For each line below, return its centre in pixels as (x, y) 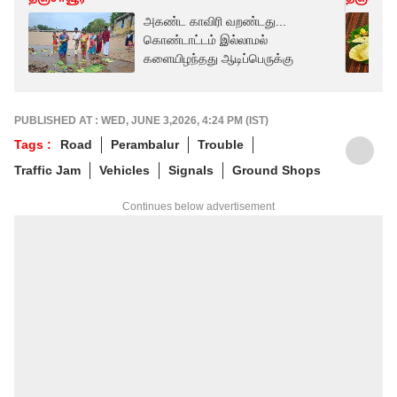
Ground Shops (276, 170)
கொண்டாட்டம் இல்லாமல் (206, 40)
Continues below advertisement (198, 206)
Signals (191, 170)
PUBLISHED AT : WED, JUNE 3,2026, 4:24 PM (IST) (141, 120)
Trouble (221, 144)
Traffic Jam (47, 170)
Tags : (33, 144)
